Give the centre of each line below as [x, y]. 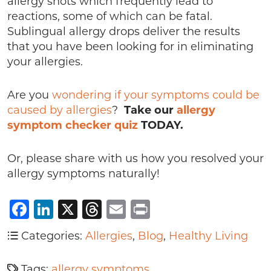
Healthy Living [208, 236]
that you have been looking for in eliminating [130, 47]
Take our [150, 110]
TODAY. [162, 125]
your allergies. [45, 62]
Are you [30, 95]
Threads [141, 209]
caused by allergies [60, 110]
